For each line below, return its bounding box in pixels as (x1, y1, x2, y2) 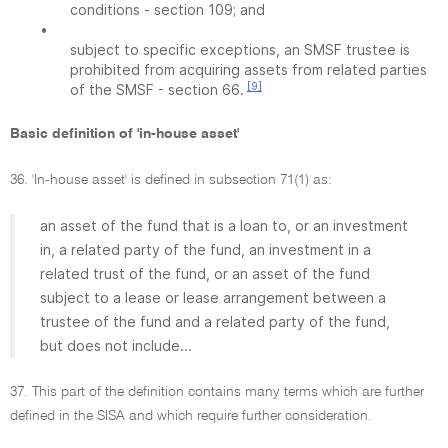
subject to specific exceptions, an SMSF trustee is (70, 41, 410, 58)
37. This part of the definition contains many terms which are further (10, 385, 424, 399)
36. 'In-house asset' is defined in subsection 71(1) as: (10, 173, 332, 187)
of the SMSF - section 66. (70, 81, 244, 98)
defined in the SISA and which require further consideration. (10, 409, 372, 423)
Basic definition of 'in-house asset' (10, 127, 239, 141)
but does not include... (40, 337, 192, 354)
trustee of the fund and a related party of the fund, (40, 313, 390, 330)
